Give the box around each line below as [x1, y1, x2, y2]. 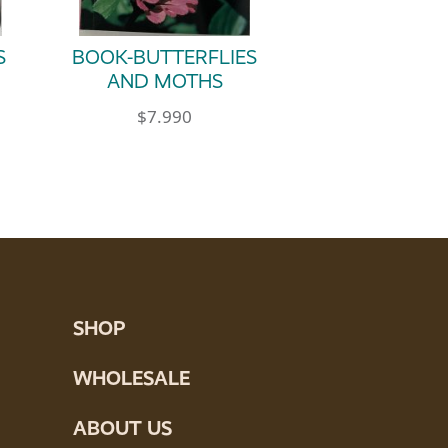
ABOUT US [73, 415, 172, 440]
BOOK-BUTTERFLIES [72, 46, 258, 70]
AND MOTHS [106, 70, 223, 94]
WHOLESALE [73, 365, 190, 390]
